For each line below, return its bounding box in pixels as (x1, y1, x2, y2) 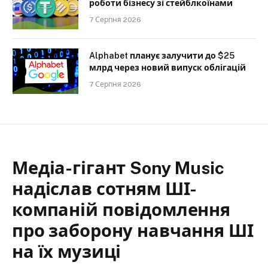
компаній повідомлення (12, 199, 230, 221)
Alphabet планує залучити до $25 (89, 51, 234, 61)
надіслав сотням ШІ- (12, 178, 197, 200)
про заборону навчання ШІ (12, 220, 254, 242)
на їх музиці (12, 241, 121, 263)
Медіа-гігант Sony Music (12, 157, 224, 179)
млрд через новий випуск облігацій (89, 63, 246, 73)
